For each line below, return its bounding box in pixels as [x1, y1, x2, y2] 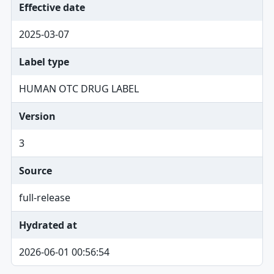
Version [18, 109, 56, 123]
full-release [18, 191, 70, 204]
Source [18, 164, 52, 177]
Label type [18, 55, 69, 68]
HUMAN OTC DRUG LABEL [18, 82, 139, 95]
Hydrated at [18, 218, 77, 232]
